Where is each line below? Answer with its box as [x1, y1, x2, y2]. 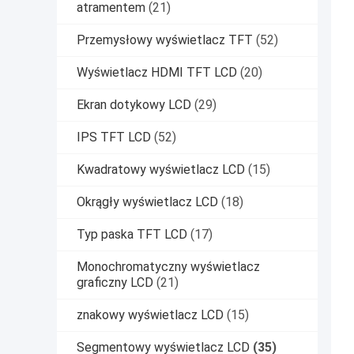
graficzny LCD [77, 275, 153, 291]
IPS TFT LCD [77, 130, 151, 145]
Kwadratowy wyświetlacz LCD [77, 162, 245, 178]
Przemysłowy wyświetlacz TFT [77, 32, 253, 48]
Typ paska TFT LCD [77, 227, 187, 243]
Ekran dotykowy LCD [77, 97, 191, 113]
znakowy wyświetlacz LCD [77, 307, 224, 323]
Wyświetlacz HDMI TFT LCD [77, 65, 237, 81]
